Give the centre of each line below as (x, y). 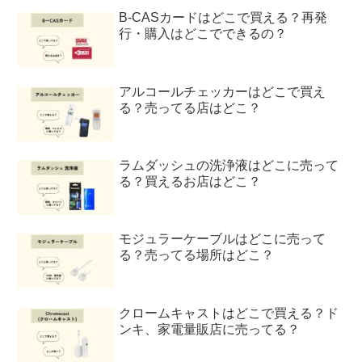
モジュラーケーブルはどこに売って (223, 239)
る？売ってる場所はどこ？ (197, 255)
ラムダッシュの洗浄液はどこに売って (229, 166)
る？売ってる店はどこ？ (190, 107)
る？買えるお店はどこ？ (190, 182)
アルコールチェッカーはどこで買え (223, 91)
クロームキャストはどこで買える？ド (229, 313)
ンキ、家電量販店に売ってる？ (210, 329)
